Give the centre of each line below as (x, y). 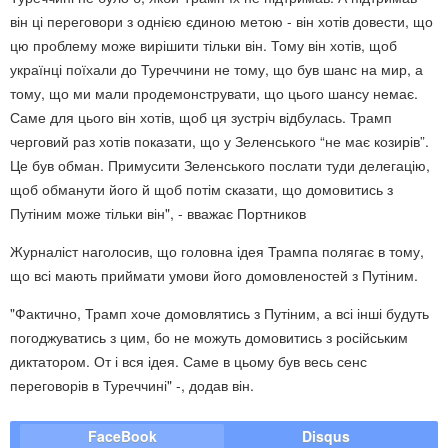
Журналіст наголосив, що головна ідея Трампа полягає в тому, (217, 250)
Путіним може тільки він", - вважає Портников (158, 212)
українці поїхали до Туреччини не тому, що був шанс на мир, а (216, 68)
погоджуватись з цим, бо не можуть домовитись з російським (209, 336)
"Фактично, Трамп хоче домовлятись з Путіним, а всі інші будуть (219, 312)
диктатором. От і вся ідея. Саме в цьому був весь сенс (188, 360)
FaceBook (122, 435)
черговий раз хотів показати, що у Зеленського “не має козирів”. (219, 140)
